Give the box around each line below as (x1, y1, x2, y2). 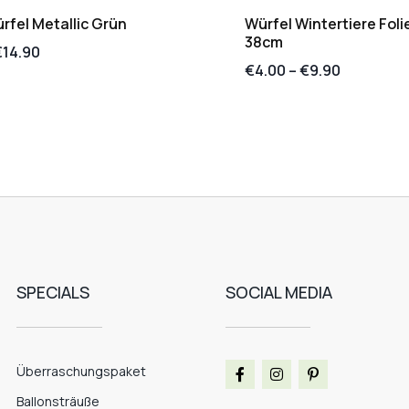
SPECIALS (16, 280, 90, 303)
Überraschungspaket (16, 362, 147, 380)
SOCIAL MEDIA (225, 280, 332, 303)
